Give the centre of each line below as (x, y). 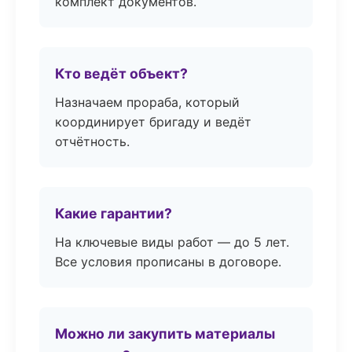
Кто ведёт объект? (121, 73)
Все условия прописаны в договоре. (168, 262)
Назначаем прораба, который (147, 102)
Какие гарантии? (114, 213)
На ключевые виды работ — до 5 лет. (172, 242)
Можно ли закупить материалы (165, 334)
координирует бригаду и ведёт (153, 122)
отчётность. (92, 141)
